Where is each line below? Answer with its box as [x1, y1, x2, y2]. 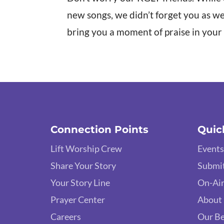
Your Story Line [50, 176, 110, 188]
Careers [50, 210, 81, 222]
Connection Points [50, 123, 148, 135]
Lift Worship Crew [50, 142, 122, 154]
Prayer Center [50, 193, 105, 205]
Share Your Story [50, 159, 116, 171]
